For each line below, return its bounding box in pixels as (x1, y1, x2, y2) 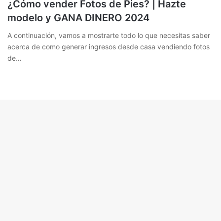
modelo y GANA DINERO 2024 (7, 12, 149, 24)
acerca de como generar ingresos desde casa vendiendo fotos (7, 42, 210, 51)
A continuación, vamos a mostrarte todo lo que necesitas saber (7, 31, 210, 40)
